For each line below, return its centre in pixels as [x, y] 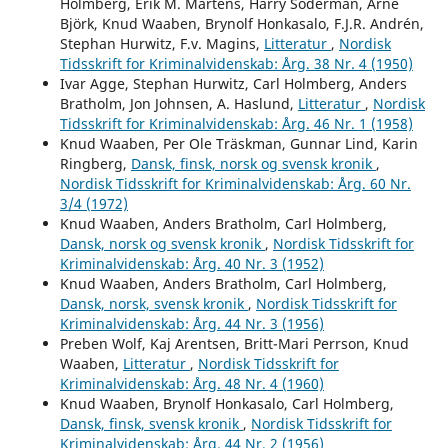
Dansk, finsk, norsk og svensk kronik [253, 163]
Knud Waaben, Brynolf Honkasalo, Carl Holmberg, [226, 403]
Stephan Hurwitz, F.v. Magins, [161, 43]
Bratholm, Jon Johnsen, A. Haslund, [178, 103]
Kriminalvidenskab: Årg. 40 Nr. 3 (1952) [191, 263]
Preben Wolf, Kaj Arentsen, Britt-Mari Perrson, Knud [234, 343]
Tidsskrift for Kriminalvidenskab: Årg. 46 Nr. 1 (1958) [236, 123]
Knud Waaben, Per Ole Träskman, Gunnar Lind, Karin [238, 143]
